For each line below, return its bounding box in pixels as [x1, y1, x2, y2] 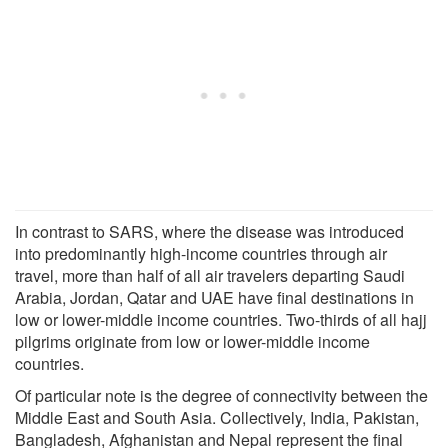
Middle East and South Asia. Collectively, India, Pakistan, [15, 405, 419, 429]
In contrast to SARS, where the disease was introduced [15, 219, 404, 243]
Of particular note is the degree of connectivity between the [15, 383, 428, 407]
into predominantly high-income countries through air [15, 241, 387, 265]
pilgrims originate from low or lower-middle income [15, 329, 370, 353]
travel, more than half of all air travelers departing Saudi [15, 263, 405, 287]
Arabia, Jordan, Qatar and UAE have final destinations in [15, 285, 414, 309]
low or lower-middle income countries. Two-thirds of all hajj [15, 307, 427, 331]
